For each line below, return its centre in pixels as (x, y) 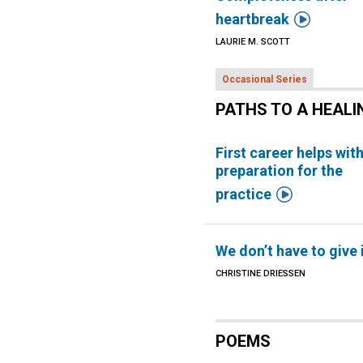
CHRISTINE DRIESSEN (261, 273)
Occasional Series (265, 79)
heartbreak (253, 19)
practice (244, 194)
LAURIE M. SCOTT (253, 42)
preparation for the (280, 171)
